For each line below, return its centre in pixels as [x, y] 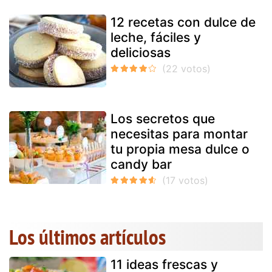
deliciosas [141, 53]
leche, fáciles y [156, 37]
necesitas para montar [179, 134]
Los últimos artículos [87, 237]
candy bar [141, 164]
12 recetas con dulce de [183, 22]
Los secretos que [163, 119]
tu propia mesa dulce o [180, 149]
